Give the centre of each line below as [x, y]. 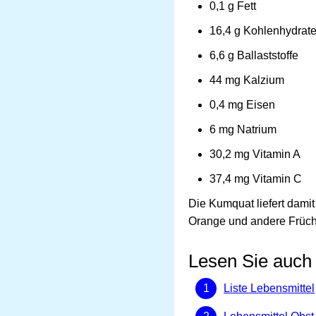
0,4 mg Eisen [242, 104]
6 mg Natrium [243, 129]
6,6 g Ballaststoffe [254, 55]
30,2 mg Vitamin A [255, 154]
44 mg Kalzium [247, 80]
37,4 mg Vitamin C [256, 178]
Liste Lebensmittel [269, 288]
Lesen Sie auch [250, 261]
